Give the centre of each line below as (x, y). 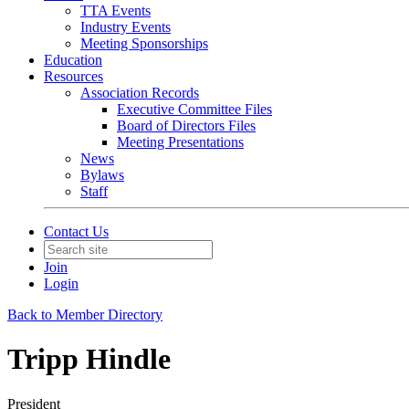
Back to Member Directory (85, 315)
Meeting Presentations (180, 142)
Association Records (140, 93)
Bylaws (102, 175)
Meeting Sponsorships (144, 43)
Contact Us (76, 231)
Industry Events (126, 27)
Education (73, 60)
